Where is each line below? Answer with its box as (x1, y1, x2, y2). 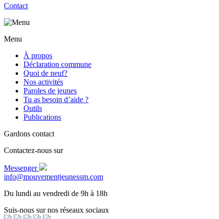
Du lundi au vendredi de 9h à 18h (4, 189, 108, 198)
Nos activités (23, 78, 63, 87)
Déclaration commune (23, 60, 91, 69)
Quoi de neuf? (23, 69, 67, 78)
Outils (23, 104, 42, 113)
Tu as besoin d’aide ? (23, 95, 88, 104)
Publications (23, 113, 61, 122)
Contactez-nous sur (4, 146, 63, 155)
